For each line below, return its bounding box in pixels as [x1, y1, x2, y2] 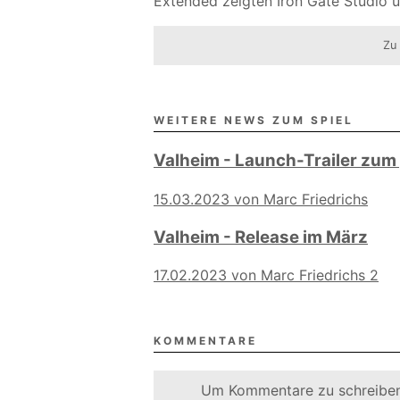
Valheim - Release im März [154, 226, 368, 247]
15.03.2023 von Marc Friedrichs [154, 189, 368, 208]
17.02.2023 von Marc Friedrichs [154, 266, 365, 285]
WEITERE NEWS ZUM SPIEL [154, 113, 354, 128]
